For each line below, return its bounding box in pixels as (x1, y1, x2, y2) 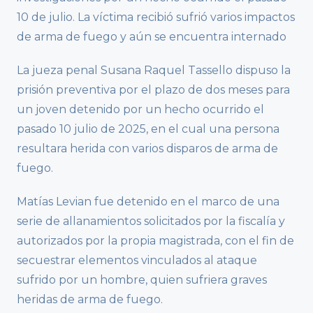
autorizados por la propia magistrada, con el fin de (17, 234, 294, 248)
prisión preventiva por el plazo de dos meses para (17, 83, 290, 97)
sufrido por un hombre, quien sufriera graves (17, 273, 267, 287)
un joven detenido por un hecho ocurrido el (17, 103, 264, 117)
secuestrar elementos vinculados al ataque (17, 254, 257, 268)
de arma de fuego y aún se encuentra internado (17, 30, 286, 44)
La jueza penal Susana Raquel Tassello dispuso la (17, 64, 291, 78)
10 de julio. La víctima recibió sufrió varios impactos (17, 10, 295, 24)
